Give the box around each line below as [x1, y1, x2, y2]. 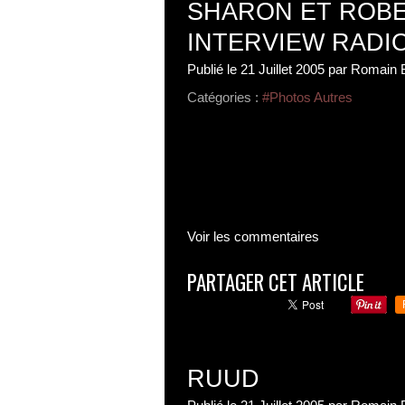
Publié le [187, 61, 240, 77]
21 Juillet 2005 [240, 61, 325, 77]
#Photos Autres [262, 89, 353, 105]
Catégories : [187, 89, 259, 105]
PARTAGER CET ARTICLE [187, 267, 364, 297]
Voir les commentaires [187, 229, 319, 244]
